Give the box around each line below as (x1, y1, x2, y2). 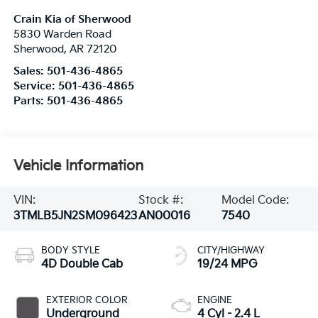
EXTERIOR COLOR (45, 295, 128, 307)
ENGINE (197, 295, 232, 307)
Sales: (13, 65, 47, 78)
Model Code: (221, 194, 290, 208)
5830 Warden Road (13, 28, 111, 41)
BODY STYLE (40, 245, 100, 257)
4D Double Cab (40, 258, 123, 272)
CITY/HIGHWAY (197, 245, 265, 257)
